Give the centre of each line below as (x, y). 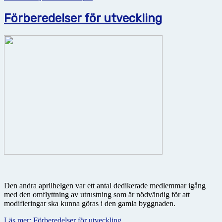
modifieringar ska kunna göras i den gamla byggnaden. (90, 203)
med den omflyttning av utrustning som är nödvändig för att (97, 194)
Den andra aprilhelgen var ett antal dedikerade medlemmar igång (105, 185)
